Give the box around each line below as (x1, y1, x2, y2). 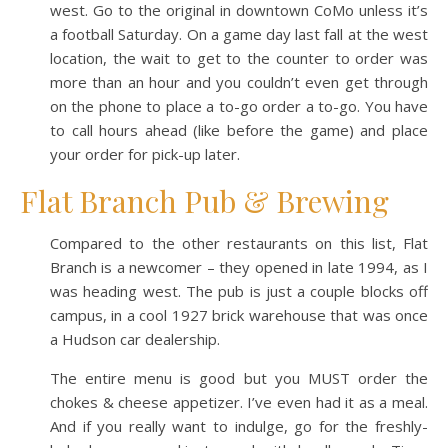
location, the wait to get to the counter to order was (50, 47, 428, 68)
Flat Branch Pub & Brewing (20, 180, 389, 221)
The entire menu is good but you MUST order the (50, 367, 428, 388)
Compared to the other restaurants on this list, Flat (50, 232, 428, 253)
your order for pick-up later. (50, 143, 240, 164)
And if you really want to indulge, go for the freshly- (50, 415, 428, 436)
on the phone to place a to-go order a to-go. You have (50, 95, 428, 116)
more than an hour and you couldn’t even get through (50, 71, 428, 92)
